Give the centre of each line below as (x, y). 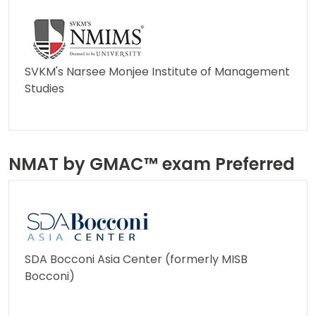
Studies (44, 89)
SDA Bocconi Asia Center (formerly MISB (136, 260)
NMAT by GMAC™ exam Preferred (152, 164)
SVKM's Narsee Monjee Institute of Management (157, 72)
